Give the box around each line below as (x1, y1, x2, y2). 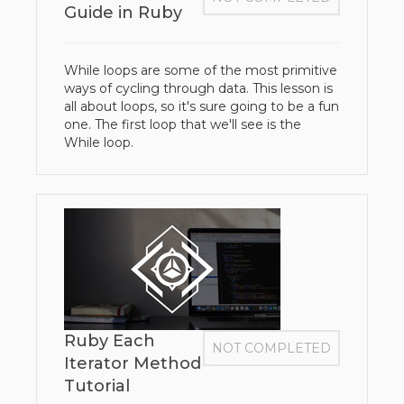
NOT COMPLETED (212, 340, 331, 356)
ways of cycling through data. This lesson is (64, 80, 333, 96)
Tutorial (64, 376, 130, 396)
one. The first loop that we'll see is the (64, 116, 301, 133)
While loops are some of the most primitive (64, 62, 337, 78)
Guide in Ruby (64, 3, 182, 23)
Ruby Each (64, 331, 155, 351)
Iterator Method (64, 353, 201, 373)
